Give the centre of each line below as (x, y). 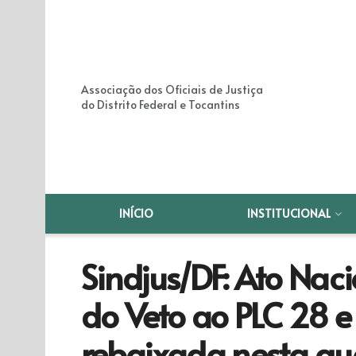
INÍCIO (137, 213)
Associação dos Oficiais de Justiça (172, 89)
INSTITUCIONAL (289, 213)
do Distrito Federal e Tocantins (161, 104)
